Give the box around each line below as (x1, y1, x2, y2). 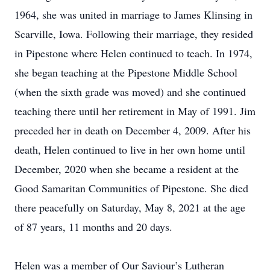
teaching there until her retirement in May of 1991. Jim (14, 104, 256, 118)
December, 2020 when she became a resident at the (14, 162, 239, 176)
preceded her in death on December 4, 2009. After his (14, 123, 251, 137)
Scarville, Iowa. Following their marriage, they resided (14, 27, 253, 41)
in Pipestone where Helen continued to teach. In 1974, (14, 46, 253, 60)
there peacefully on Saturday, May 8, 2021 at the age (14, 200, 245, 215)
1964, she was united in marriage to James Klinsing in (14, 7, 253, 22)
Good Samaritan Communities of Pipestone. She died (14, 181, 248, 195)
